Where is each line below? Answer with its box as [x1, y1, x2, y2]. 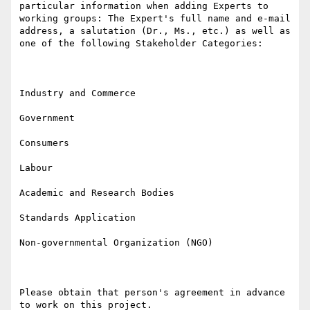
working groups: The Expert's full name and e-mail [19, 13, 291, 24]
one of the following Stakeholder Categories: [19, 38, 263, 49]
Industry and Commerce [19, 88, 136, 99]
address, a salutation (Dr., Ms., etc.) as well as [19, 26, 291, 37]
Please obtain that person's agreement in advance [19, 287, 285, 298]
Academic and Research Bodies [19, 188, 174, 199]
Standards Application [19, 212, 136, 224]
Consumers [19, 138, 69, 149]
